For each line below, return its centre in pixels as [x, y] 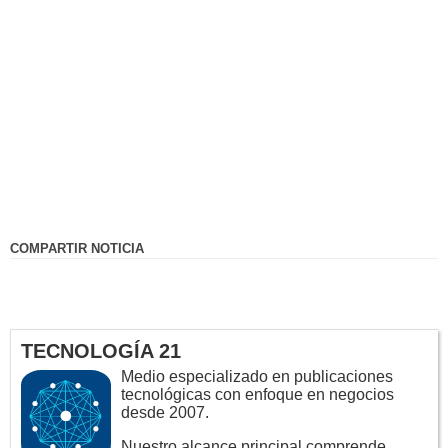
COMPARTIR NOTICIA [77, 249]
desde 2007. [165, 413]
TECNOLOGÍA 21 [101, 351]
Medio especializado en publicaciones [257, 377]
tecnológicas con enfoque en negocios [257, 395]
